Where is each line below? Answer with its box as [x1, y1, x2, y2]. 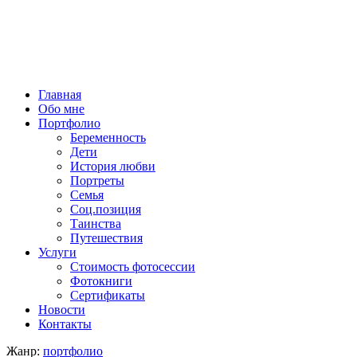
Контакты [38, 317, 92, 331]
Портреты [70, 174, 124, 187]
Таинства [70, 217, 121, 230]
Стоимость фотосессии [70, 260, 195, 273]
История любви [70, 159, 155, 173]
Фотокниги [70, 274, 132, 288]
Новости [38, 303, 85, 316]
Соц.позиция [70, 202, 141, 216]
